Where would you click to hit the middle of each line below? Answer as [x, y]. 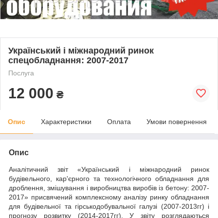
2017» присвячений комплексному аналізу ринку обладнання [109, 197]
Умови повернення [177, 121]
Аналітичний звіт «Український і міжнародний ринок [109, 169]
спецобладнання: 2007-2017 [68, 60]
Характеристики [66, 121]
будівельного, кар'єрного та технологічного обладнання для [109, 178]
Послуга [21, 73]
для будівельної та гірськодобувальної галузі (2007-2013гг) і [109, 206]
